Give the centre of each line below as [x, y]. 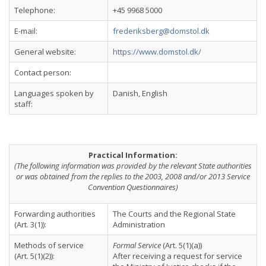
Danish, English [140, 93]
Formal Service [137, 245]
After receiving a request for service [178, 256]
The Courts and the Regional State [174, 214]
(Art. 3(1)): [30, 224]
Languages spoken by [54, 93]
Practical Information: [133, 155]
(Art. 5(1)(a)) [181, 245]
